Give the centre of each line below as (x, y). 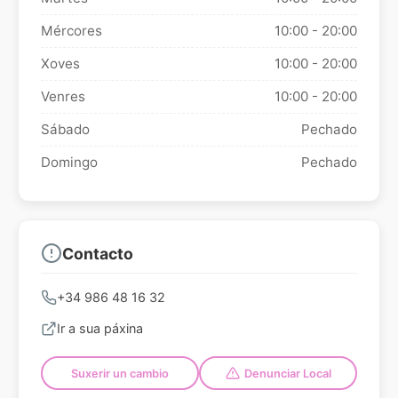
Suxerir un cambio (120, 373)
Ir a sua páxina (100, 329)
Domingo (69, 163)
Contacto (98, 253)
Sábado (65, 130)
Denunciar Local (287, 373)
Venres (63, 97)
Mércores (72, 31)
